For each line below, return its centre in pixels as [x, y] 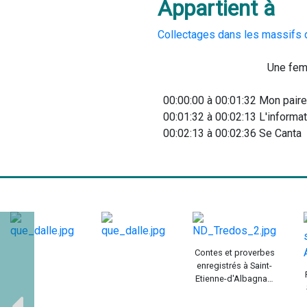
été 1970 [234, 292]
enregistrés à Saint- [234, 266]
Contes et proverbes [234, 253]
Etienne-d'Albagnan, [234, 279]
